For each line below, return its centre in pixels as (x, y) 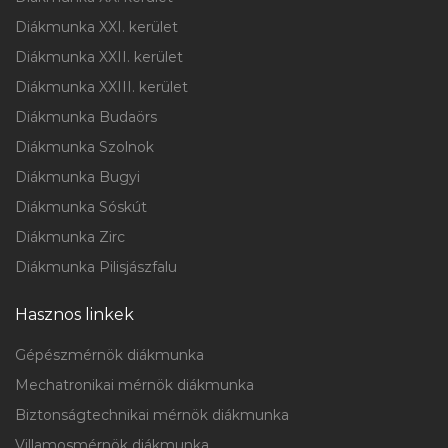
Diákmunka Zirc (70, 237)
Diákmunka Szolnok (84, 147)
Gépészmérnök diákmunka (109, 355)
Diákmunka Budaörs (86, 117)
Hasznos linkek (74, 314)
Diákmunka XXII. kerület (99, 57)
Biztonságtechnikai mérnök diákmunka (152, 415)
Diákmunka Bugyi (77, 177)
